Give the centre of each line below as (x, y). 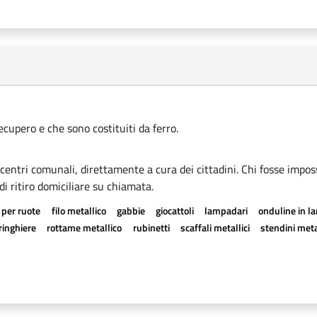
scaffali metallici (215, 227)
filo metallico (79, 211)
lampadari (226, 211)
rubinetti (151, 227)
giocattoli (174, 211)
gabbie (131, 211)
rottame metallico (85, 227)
